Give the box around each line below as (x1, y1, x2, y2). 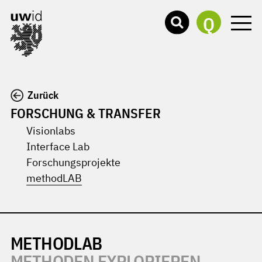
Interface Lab (26, 140, 89, 153)
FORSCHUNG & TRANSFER (11, 105, 161, 122)
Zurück (27, 88, 58, 102)
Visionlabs (26, 124, 75, 137)
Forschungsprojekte (26, 156, 120, 169)
